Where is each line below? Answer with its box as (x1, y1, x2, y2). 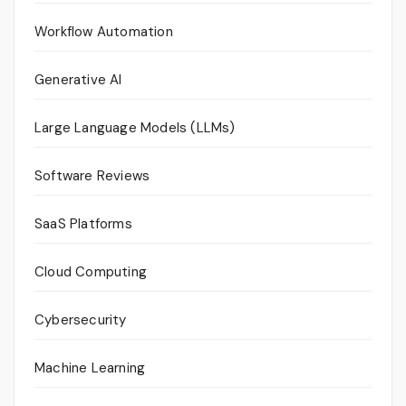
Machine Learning (34, 359, 146, 378)
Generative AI (34, 71, 122, 90)
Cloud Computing (34, 263, 147, 282)
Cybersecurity (34, 311, 127, 330)
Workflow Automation (34, 23, 173, 42)
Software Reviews (34, 167, 150, 186)
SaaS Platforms (34, 215, 132, 234)
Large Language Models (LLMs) (34, 119, 236, 138)
